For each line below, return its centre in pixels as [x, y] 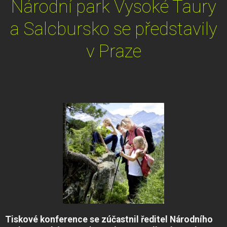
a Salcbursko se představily [113, 29]
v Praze [113, 51]
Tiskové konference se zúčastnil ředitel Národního [109, 219]
